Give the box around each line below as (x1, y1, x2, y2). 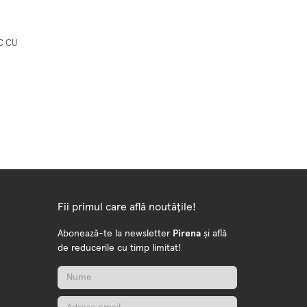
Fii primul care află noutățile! (57, 201, 196, 213)
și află (200, 229, 227, 239)
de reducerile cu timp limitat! (57, 243, 181, 254)
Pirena (172, 229, 201, 239)
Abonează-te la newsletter (57, 229, 173, 239)
